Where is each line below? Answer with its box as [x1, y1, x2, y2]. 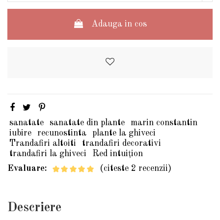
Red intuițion [92, 149, 143, 159]
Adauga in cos [91, 20, 147, 29]
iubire [9, 129, 31, 138]
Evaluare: [7, 164, 47, 173]
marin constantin [130, 118, 197, 128]
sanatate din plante [49, 118, 125, 128]
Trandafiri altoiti [9, 139, 76, 148]
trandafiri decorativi [82, 139, 161, 148]
